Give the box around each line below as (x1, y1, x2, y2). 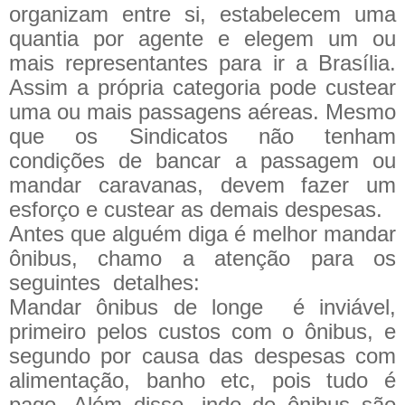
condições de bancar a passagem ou (9, 147, 396, 173)
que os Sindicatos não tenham (9, 123, 396, 148)
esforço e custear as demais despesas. (9, 196, 382, 221)
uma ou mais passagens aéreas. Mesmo (9, 99, 396, 124)
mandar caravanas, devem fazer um (9, 172, 396, 197)
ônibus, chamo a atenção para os (9, 245, 396, 270)
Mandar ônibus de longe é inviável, (9, 294, 396, 319)
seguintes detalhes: (9, 269, 200, 295)
